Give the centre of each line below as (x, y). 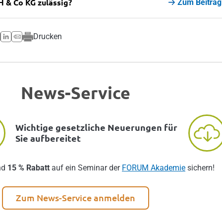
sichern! (200, 167)
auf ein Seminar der (86, 167)
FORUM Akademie (154, 167)
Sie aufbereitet (48, 138)
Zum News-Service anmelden (75, 198)
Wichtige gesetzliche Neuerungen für (96, 127)
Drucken (47, 36)
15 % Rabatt (28, 167)
